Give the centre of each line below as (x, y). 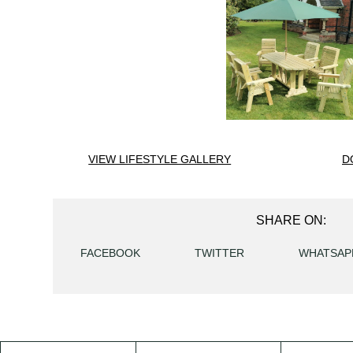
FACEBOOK (110, 253)
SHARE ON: (292, 220)
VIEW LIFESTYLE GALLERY (160, 159)
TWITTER (219, 253)
